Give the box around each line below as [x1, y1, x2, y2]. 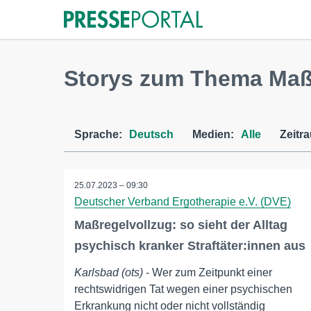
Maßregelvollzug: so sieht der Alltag [74, 218, 287, 232]
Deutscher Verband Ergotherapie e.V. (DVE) [74, 196, 291, 208]
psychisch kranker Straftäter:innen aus [74, 239, 305, 253]
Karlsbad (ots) [74, 267, 143, 278]
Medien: [192, 128, 234, 140]
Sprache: [74, 128, 122, 140]
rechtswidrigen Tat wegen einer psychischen [74, 283, 292, 295]
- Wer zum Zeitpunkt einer [143, 267, 272, 278]
